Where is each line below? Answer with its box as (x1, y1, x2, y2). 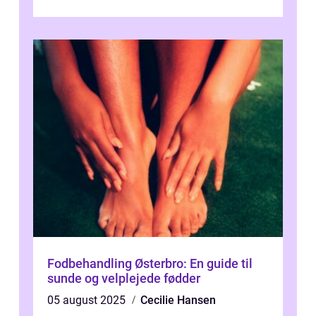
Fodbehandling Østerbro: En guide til (47, 256, 253, 272)
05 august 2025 (47, 293, 128, 308)
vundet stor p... (47, 5, 121, 19)
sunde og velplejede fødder (47, 271, 200, 286)
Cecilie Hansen (140, 293, 216, 308)
